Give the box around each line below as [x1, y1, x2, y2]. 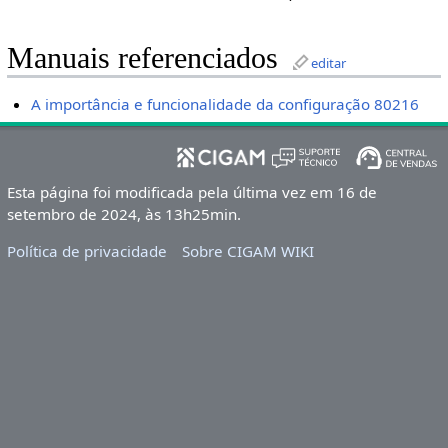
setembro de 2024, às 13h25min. [6, 203, 241, 224]
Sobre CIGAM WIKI [182, 241, 315, 262]
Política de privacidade [6, 241, 167, 262]
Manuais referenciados [6, 41, 278, 76]
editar [310, 54, 346, 73]
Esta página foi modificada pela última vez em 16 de [6, 181, 377, 202]
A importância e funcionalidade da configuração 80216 [31, 94, 420, 115]
